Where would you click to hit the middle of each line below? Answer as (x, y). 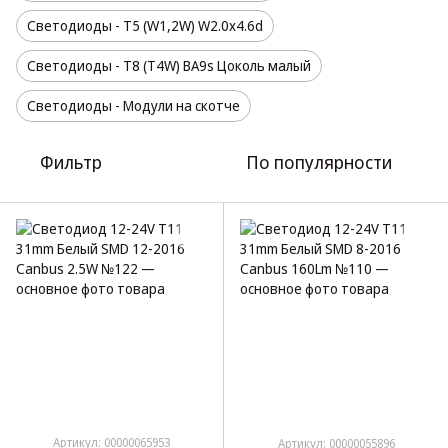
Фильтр (71, 162)
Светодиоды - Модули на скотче (133, 105)
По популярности (319, 162)
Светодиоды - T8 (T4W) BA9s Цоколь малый (169, 65)
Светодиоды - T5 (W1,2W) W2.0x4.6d (145, 25)
